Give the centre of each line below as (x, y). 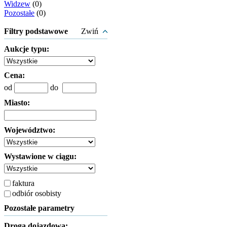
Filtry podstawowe (36, 31)
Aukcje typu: (27, 49)
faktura (23, 183)
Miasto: (17, 103)
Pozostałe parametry (39, 208)
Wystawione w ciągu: (40, 156)
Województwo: (30, 130)
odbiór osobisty (37, 193)
